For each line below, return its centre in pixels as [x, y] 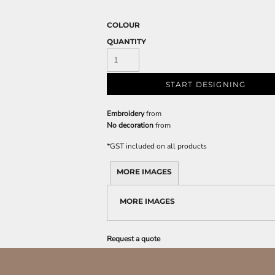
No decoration [130, 125]
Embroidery [126, 113]
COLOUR [123, 25]
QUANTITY [126, 41]
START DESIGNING [206, 85]
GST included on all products [158, 146]
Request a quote [134, 238]
